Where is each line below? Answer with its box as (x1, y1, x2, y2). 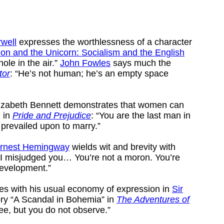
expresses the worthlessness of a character (16, 36, 192, 47)
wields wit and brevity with (69, 141, 175, 152)
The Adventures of (116, 194, 189, 204)
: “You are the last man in (91, 110, 190, 120)
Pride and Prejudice (12, 110, 91, 120)
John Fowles (60, 57, 110, 68)
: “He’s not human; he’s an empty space (10, 68, 168, 78)
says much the (110, 57, 171, 68)
